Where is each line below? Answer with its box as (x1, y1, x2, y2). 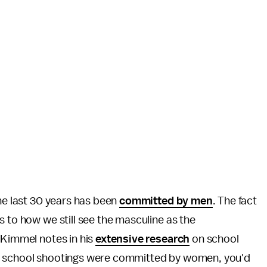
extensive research (95, 233, 190, 246)
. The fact (212, 195, 257, 207)
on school (190, 233, 239, 246)
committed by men (119, 195, 213, 207)
